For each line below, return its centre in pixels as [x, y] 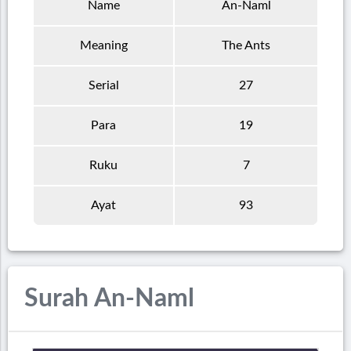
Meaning [103, 45]
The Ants [246, 45]
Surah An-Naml [109, 299]
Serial [103, 85]
